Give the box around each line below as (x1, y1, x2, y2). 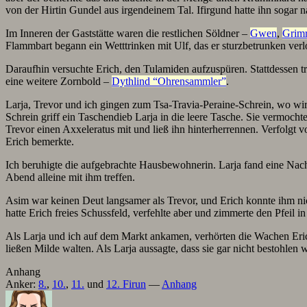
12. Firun (106, 278, 146, 290)
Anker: (5, 278, 38, 290)
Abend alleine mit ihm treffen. (5, 171, 135, 183)
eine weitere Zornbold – (5, 75, 112, 87)
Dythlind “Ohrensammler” (112, 75, 226, 87)
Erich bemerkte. (5, 136, 74, 147)
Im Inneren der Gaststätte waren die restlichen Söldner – (5, 27, 250, 39)
